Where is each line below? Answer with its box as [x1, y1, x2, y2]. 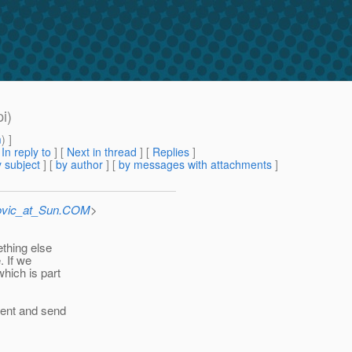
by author [56, 156, 103, 173]
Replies [152, 144, 189, 160]
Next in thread [67, 144, 137, 160]
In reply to [2, 144, 51, 160]
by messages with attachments [119, 156, 272, 173]
